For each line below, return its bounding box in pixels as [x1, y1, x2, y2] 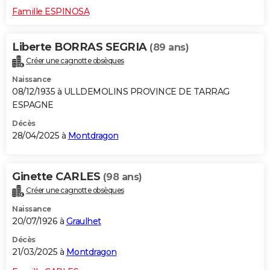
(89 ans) [149, 41, 189, 53]
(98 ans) [102, 171, 142, 183]
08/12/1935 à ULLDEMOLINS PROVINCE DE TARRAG [12, 86, 230, 97]
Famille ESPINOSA [12, 5, 89, 17]
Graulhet [66, 215, 101, 227]
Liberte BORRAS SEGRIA [12, 40, 149, 54]
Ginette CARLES [12, 169, 103, 183]
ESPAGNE [12, 99, 54, 110]
